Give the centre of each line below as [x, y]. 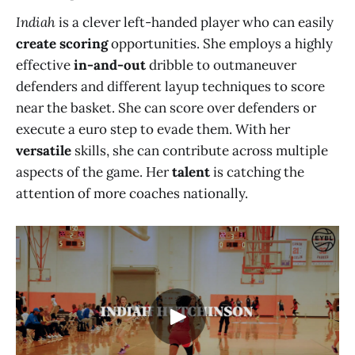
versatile [44, 151]
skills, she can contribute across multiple [200, 151]
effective [45, 65]
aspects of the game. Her [94, 172]
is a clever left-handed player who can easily [195, 23]
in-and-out [111, 65]
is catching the [257, 172]
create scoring [62, 44]
